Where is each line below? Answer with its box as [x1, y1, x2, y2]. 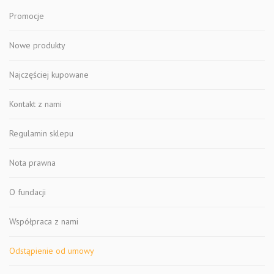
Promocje [9, 10, 44, 21]
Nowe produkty [9, 39, 65, 51]
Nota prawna [9, 157, 56, 168]
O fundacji [9, 186, 46, 198]
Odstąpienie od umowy [9, 245, 94, 256]
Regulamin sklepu [9, 127, 73, 139]
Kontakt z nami [9, 98, 62, 109]
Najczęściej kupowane [9, 68, 89, 80]
